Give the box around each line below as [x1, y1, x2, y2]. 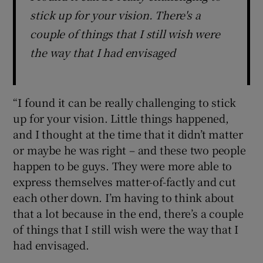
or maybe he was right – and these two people [13, 141, 246, 157]
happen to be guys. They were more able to [13, 157, 232, 173]
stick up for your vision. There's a [30, 6, 201, 22]
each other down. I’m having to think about [13, 189, 235, 205]
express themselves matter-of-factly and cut [13, 173, 236, 189]
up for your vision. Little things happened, [13, 110, 229, 126]
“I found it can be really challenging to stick [13, 94, 237, 110]
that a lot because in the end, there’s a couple [13, 205, 244, 221]
